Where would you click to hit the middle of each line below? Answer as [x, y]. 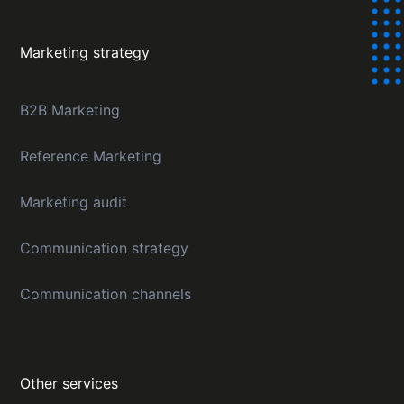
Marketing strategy [85, 53]
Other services [69, 384]
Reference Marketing [91, 156]
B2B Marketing [70, 110]
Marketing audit [74, 202]
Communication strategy [105, 248]
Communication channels [106, 294]
